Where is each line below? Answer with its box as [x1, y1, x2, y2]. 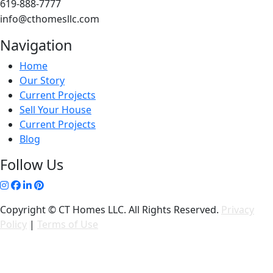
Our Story [19, 74, 65, 87]
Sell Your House [19, 103, 91, 116]
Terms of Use [37, 218, 98, 231]
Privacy [221, 203, 254, 216]
